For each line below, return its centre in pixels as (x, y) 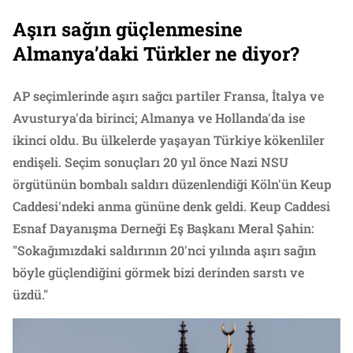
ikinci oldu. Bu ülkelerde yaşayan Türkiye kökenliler (169, 140)
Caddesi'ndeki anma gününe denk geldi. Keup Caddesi (171, 206)
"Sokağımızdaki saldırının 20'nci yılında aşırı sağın (164, 251)
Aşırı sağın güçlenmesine (128, 30)
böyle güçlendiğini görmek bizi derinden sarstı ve (158, 273)
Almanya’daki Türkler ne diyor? (156, 54)
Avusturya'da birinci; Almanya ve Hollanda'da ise (159, 118)
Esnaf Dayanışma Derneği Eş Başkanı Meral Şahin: (163, 229)
